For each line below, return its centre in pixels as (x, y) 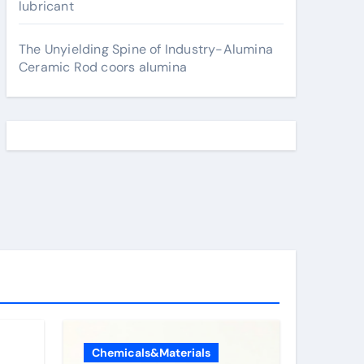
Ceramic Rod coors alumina (103, 67)
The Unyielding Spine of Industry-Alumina (146, 49)
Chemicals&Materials (151, 353)
